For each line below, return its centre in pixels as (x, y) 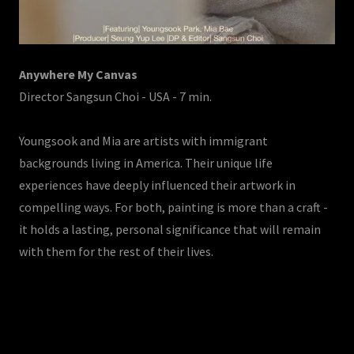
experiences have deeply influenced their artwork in (157, 185)
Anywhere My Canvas (78, 75)
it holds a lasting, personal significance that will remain (170, 230)
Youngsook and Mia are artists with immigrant (143, 141)
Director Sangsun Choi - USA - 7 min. (117, 97)
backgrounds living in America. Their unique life (146, 163)
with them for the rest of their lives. (116, 252)
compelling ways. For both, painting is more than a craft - (173, 207)
